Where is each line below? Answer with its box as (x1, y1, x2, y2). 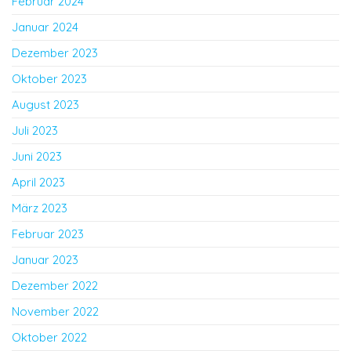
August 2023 (12, 97, 79, 112)
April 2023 (12, 175, 65, 190)
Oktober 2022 (12, 330, 87, 345)
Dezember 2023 (12, 45, 98, 60)
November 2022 (12, 304, 99, 319)
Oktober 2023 (12, 71, 87, 86)
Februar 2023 (12, 226, 84, 241)
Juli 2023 (12, 123, 58, 138)
